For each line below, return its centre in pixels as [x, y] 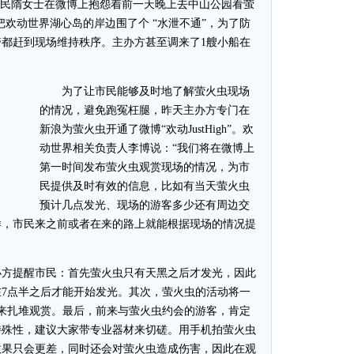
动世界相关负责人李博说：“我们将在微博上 [147, 148]
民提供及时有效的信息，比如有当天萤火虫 [145, 186]
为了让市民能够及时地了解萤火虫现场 [145, 91]
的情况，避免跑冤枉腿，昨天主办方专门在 [145, 110]
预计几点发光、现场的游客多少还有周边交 [145, 205]
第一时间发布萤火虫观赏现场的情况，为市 [145, 167]
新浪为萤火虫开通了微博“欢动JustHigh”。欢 [147, 129]
